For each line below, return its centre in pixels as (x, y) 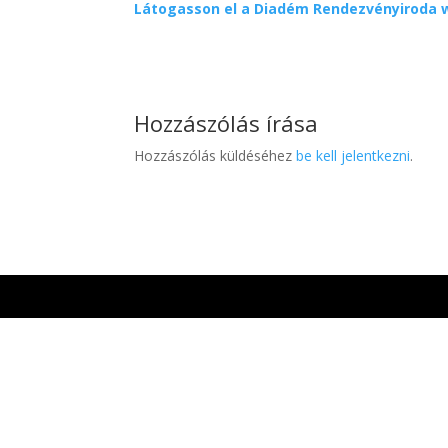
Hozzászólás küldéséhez (215, 155)
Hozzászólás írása (226, 123)
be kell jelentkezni (353, 155)
